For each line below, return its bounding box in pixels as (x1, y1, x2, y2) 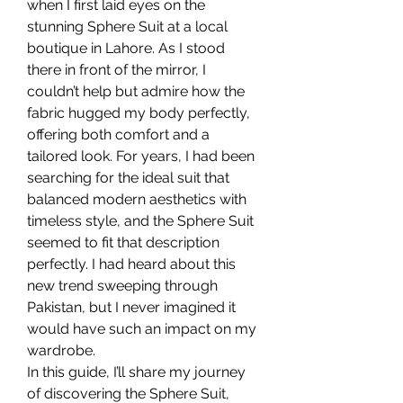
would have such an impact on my (27, 319, 256, 337)
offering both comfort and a (27, 125, 210, 143)
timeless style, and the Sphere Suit (27, 211, 254, 229)
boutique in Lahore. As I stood (27, 39, 225, 57)
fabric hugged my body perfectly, (27, 103, 250, 121)
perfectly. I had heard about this (27, 255, 236, 273)
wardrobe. (27, 341, 95, 359)
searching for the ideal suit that (27, 168, 229, 186)
